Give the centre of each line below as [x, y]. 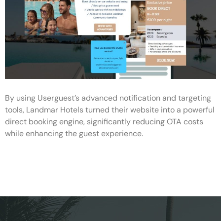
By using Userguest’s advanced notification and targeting [108, 98]
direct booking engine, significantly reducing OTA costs [104, 122]
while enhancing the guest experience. [74, 134]
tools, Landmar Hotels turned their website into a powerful [110, 110]
